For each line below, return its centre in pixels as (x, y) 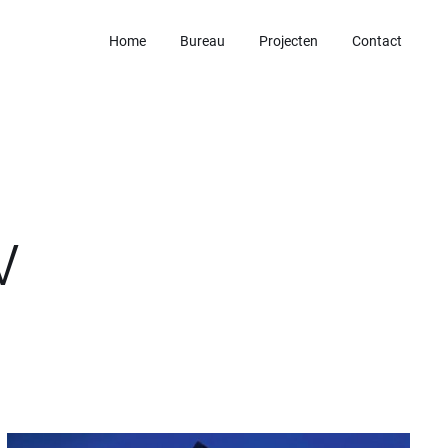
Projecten (288, 40)
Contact (377, 40)
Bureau (202, 40)
